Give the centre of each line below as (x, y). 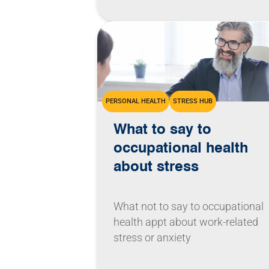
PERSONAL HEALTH (135, 101)
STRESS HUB (192, 101)
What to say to (163, 129)
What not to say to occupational (189, 207)
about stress (156, 166)
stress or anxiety (153, 238)
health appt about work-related (186, 222)
